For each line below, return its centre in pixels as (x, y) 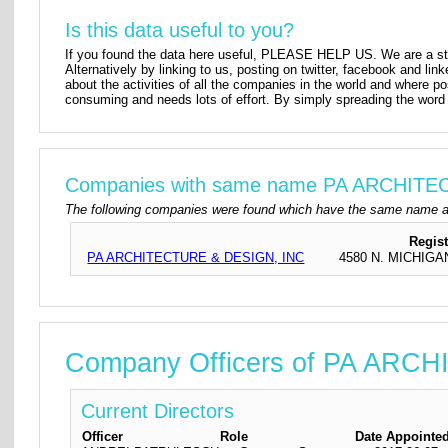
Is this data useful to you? (180, 30)
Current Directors (158, 411)
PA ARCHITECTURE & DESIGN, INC (196, 257)
